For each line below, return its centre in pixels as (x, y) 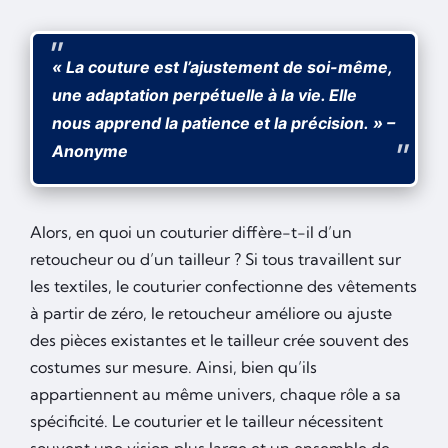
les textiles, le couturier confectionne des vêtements (223, 285)
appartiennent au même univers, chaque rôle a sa (215, 393)
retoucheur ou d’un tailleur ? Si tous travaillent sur (215, 258)
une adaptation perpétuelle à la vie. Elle (205, 94)
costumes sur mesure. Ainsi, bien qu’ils (173, 366)
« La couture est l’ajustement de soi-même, (222, 66)
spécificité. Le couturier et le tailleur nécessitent (206, 420)
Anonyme (90, 150)
